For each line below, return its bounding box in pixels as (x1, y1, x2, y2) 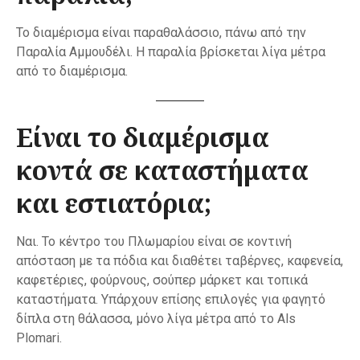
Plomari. (16, 330, 62, 346)
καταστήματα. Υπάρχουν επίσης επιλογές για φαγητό (16, 292, 325, 308)
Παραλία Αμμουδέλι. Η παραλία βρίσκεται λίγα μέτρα (16, 44, 325, 60)
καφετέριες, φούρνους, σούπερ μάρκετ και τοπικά (16, 272, 308, 288)
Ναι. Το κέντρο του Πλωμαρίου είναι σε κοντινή (16, 234, 292, 250)
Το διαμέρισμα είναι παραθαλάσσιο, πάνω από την (16, 25, 306, 41)
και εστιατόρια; (16, 186, 211, 221)
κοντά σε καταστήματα (16, 153, 309, 188)
